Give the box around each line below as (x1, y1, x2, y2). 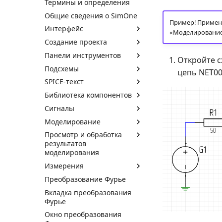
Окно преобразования (45, 210, 121, 220)
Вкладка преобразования (45, 187, 131, 197)
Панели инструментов (45, 50, 121, 60)
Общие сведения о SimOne (45, 10, 137, 20)
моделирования (45, 148, 99, 158)
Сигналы (45, 103, 74, 113)
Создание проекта (45, 37, 107, 47)
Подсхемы (45, 63, 79, 73)
